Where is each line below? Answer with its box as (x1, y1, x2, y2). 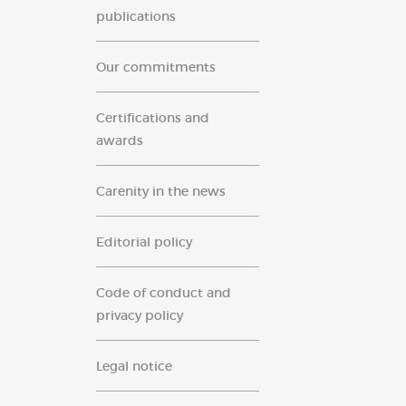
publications (96, 8, 176, 24)
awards (96, 132, 143, 149)
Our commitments (96, 59, 216, 75)
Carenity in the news (96, 183, 226, 199)
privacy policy (96, 307, 183, 324)
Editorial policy (96, 234, 192, 250)
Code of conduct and (96, 285, 231, 301)
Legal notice (96, 358, 172, 374)
